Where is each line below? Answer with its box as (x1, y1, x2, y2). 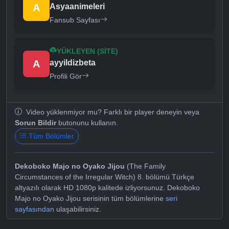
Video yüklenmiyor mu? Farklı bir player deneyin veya (24, 107, 199, 116)
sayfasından (15, 204, 54, 213)
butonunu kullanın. (56, 118, 118, 127)
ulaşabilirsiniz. (54, 204, 101, 213)
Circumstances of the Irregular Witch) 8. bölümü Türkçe (15, 172, 194, 181)
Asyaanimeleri (50, 2, 105, 11)
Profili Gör (50, 72, 82, 80)
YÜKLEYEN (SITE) (57, 47, 118, 55)
